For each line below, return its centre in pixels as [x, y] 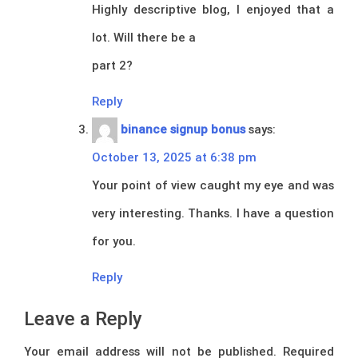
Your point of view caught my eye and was [213, 185]
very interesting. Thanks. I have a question [213, 213]
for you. [114, 241]
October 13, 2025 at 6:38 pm [174, 157]
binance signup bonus [183, 129]
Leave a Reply [83, 319]
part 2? [112, 65]
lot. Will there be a [144, 37]
